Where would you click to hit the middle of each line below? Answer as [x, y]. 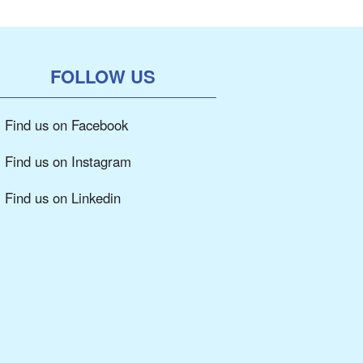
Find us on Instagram [68, 161]
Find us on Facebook [67, 124]
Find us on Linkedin [63, 197]
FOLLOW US [103, 77]
